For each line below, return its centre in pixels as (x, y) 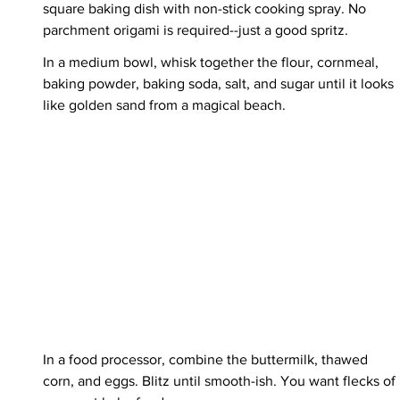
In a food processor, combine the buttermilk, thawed (207, 360)
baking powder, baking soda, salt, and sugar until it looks (220, 84)
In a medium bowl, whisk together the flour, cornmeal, (212, 62)
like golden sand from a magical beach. (164, 105)
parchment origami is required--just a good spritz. (196, 30)
